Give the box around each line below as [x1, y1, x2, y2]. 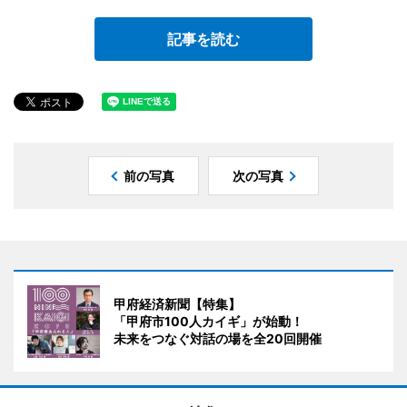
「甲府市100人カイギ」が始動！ [114, 313, 303, 329]
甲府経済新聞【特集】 [114, 295, 241, 312]
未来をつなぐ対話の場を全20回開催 [114, 330, 322, 346]
